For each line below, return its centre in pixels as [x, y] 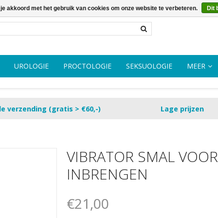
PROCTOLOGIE [87, 66]
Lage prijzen [182, 109]
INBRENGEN [107, 174]
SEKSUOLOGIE [149, 66]
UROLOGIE [31, 66]
